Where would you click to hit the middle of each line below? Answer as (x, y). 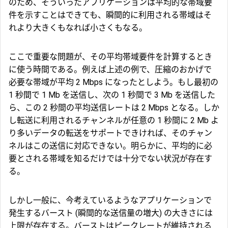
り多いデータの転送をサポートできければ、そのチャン (110, 133)
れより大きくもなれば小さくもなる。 (78, 27)
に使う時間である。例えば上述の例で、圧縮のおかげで (110, 69)
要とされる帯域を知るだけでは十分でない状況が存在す (110, 158)
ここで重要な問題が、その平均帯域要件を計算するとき (110, 56)
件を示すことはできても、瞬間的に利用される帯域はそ (110, 15)
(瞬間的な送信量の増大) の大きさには (143, 213)
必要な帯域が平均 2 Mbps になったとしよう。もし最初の (113, 82)
